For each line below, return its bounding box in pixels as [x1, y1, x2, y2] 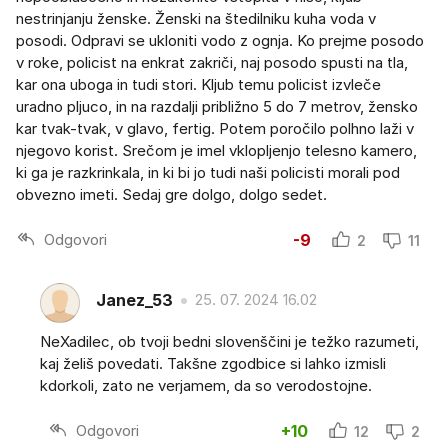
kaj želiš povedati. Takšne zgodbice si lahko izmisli [40, 353, 386, 373]
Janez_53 [96, 290, 173, 311]
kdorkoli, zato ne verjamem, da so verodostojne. [40, 375, 372, 395]
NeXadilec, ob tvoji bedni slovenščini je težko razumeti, [40, 331, 419, 351]
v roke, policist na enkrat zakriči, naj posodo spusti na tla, [16, 52, 408, 72]
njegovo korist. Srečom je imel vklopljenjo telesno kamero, [16, 140, 417, 160]
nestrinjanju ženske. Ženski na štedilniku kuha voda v [16, 8, 376, 28]
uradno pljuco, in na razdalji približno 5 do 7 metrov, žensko [16, 96, 418, 116]
